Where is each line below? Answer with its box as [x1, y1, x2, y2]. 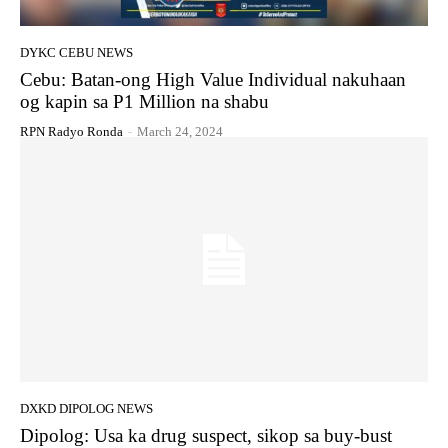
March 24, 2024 [137, 123, 223, 139]
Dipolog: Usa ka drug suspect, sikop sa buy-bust [20, 424, 392, 446]
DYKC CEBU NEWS [20, 44, 133, 60]
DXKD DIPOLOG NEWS [20, 400, 153, 416]
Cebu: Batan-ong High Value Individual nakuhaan [20, 68, 406, 90]
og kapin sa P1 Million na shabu [20, 90, 269, 112]
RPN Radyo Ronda [20, 123, 123, 139]
